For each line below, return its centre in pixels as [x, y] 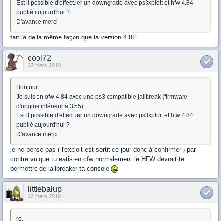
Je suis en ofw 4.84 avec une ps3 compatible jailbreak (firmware [102, 97]
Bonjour [27, 87]
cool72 [39, 58]
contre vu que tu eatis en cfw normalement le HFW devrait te [97, 159]
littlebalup [45, 189]
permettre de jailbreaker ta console [61, 168]
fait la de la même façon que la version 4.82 [73, 37]
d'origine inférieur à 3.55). [51, 106]
